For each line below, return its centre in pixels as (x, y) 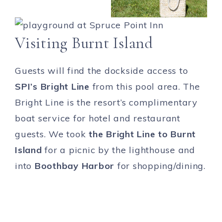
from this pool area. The (145, 87)
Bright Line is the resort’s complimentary (106, 103)
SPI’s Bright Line (52, 87)
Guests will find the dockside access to (102, 71)
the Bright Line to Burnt (142, 134)
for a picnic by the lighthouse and (118, 150)
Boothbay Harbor (74, 166)
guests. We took (52, 134)
